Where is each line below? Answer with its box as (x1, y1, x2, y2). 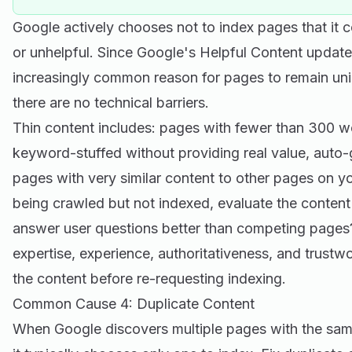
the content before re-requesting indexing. (13, 270, 286, 287)
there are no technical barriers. (13, 94, 209, 111)
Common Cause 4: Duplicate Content (13, 295, 255, 312)
